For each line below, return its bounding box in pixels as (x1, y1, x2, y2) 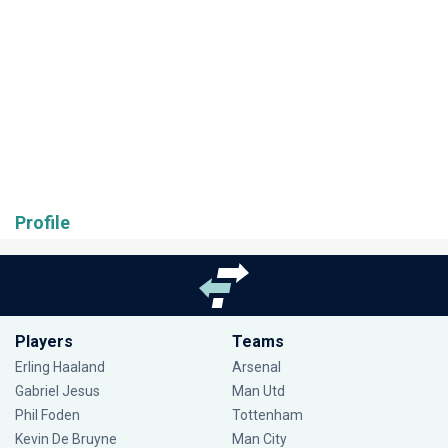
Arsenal (231, 359, 281, 375)
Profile (15, 211, 70, 233)
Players (15, 332, 73, 351)
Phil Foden (15, 407, 80, 423)
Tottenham (231, 407, 303, 423)
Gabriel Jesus (15, 383, 100, 399)
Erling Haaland (15, 359, 105, 375)
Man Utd (231, 383, 285, 399)
